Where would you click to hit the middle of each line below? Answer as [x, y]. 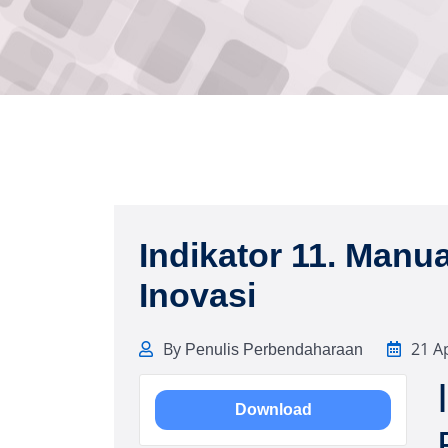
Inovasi [197, 294]
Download [273, 409]
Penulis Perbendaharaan [274, 349]
